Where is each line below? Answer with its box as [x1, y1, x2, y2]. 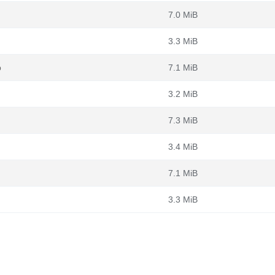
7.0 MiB [168, 10, 198, 20]
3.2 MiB [168, 89, 198, 99]
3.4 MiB [168, 142, 198, 152]
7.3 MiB [168, 115, 198, 125]
